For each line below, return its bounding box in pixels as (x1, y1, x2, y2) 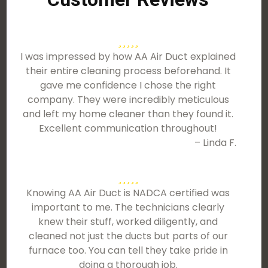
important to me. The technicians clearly (32, 200, 225, 214)
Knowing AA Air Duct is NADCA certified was (26, 186, 230, 200)
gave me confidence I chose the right (40, 78, 217, 92)
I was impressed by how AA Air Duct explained (20, 50, 236, 63)
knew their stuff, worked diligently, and (38, 215, 218, 229)
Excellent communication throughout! (39, 121, 218, 135)
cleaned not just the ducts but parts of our (28, 229, 228, 243)
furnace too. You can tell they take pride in (28, 243, 228, 257)
